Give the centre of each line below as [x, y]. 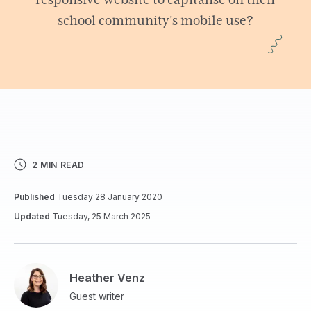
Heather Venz [107, 277]
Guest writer [97, 296]
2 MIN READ [58, 165]
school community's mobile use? [155, 21]
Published [34, 197]
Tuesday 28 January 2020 [109, 197]
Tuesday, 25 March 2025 [100, 216]
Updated [32, 216]
